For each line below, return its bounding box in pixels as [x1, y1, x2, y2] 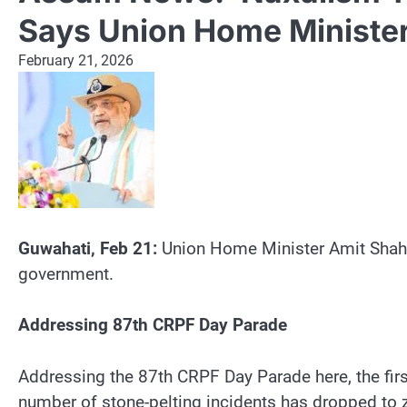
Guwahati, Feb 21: [18, 237, 157, 259]
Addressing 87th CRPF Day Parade [18, 314, 287, 336]
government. [18, 263, 114, 284]
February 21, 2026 [18, 51, 134, 69]
